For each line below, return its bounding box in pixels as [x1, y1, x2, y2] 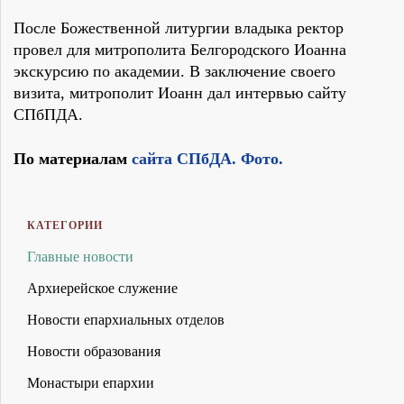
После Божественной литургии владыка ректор [14, 19, 344, 38]
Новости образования [27, 344, 161, 360]
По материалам [14, 150, 132, 169]
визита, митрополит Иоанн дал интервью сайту [14, 84, 346, 103]
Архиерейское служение [27, 280, 178, 297]
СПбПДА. [14, 106, 83, 124]
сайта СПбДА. [132, 150, 241, 169]
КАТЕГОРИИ [27, 219, 103, 233]
